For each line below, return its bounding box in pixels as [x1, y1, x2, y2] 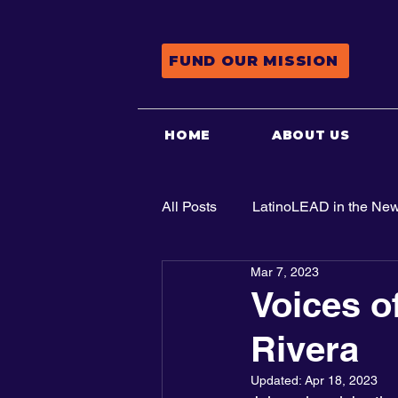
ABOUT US [271, 127, 350, 143]
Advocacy [197, 269, 259, 286]
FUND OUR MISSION [169, 52, 338, 69]
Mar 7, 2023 [251, 264, 319, 279]
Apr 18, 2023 [305, 373, 378, 387]
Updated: [251, 373, 305, 387]
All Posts [162, 198, 217, 215]
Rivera [251, 328, 359, 370]
